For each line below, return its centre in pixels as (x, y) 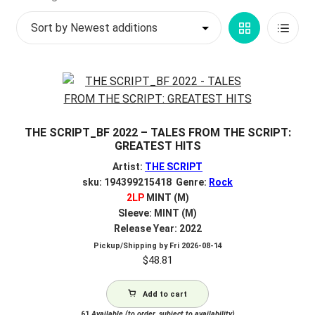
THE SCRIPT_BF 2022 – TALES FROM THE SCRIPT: (157, 132)
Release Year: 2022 (157, 228)
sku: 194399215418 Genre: (146, 182)
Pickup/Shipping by (131, 246)
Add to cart (165, 295)
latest (132, 30)
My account (45, 16)
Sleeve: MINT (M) (157, 213)
